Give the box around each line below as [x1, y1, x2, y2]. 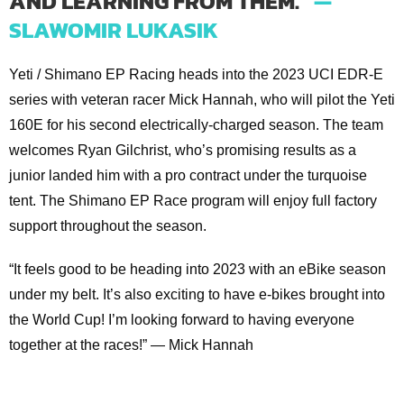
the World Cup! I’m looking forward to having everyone [8, 312, 354, 328]
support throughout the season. [8, 218, 207, 234]
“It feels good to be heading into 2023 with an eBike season [8, 262, 386, 278]
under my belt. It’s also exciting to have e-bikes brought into [8, 287, 385, 303]
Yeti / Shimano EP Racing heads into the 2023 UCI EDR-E [8, 67, 383, 83]
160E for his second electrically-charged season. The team [8, 117, 383, 133]
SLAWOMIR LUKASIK [8, 13, 218, 48]
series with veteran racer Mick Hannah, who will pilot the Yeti [8, 92, 395, 108]
